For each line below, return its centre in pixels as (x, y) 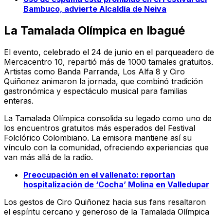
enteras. (19, 101)
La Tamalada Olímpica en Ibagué (94, 31)
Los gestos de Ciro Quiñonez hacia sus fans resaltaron (105, 202)
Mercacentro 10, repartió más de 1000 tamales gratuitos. (109, 62)
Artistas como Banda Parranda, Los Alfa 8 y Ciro (94, 72)
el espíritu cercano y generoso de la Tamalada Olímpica (107, 212)
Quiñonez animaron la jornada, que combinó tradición (103, 82)
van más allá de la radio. (48, 157)
